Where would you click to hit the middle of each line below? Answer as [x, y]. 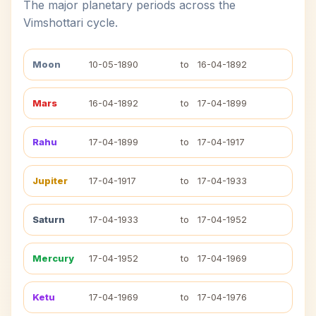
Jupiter [50, 181]
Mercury [53, 258]
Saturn [49, 219]
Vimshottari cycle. [71, 23]
